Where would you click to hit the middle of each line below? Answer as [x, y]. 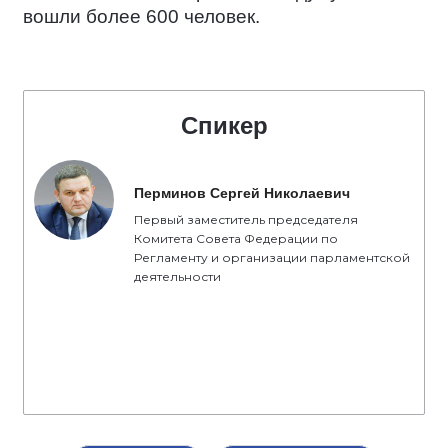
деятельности [177, 276]
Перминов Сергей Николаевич [242, 193]
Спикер [224, 125]
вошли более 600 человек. [141, 16]
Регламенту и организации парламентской [272, 257]
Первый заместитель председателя [246, 219]
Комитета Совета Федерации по [236, 238]
